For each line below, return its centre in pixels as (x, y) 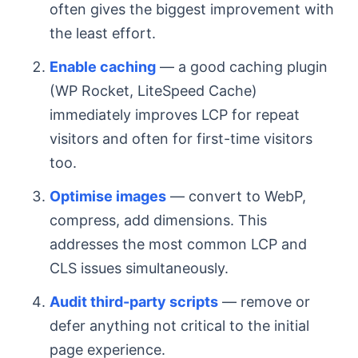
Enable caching (103, 67)
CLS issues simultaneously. (139, 268)
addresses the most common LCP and (178, 244)
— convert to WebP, (236, 196)
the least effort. (103, 33)
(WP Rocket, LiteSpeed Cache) (153, 91)
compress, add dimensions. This (158, 220)
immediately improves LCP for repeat (175, 115)
